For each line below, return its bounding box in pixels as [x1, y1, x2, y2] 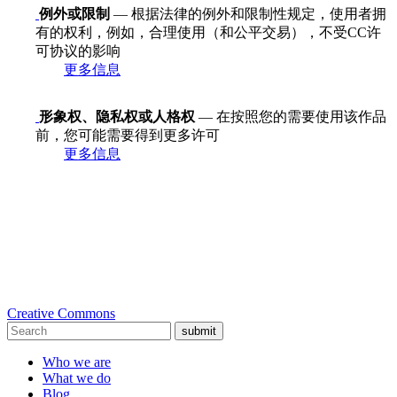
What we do [43, 370, 111, 385]
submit [182, 323, 216, 338]
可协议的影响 [35, 43, 121, 58]
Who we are [43, 354, 111, 370]
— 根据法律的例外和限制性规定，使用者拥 [110, 5, 386, 21]
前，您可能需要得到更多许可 [35, 127, 220, 143]
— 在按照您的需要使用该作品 [195, 108, 386, 124]
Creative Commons [7, 305, 115, 321]
